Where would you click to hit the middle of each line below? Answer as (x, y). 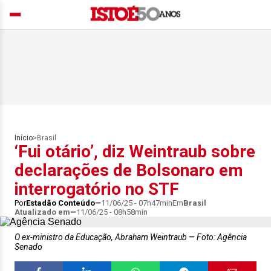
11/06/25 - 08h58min (112, 212)
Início (24, 138)
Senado (28, 247)
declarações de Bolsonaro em (129, 170)
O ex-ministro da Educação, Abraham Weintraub (102, 237)
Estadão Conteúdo (60, 203)
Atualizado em (42, 212)
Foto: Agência (221, 237)
